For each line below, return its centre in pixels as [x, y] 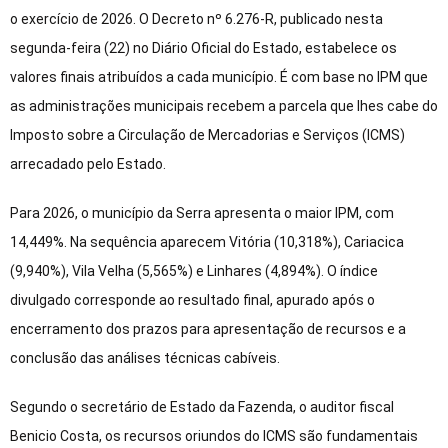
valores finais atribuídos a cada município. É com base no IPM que [219, 77]
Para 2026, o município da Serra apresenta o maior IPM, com [202, 213]
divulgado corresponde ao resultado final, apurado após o [192, 300]
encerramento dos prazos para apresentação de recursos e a [208, 329]
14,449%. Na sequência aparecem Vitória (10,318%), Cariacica [207, 242]
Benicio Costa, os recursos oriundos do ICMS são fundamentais [214, 436]
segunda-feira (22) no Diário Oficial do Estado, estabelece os [203, 48]
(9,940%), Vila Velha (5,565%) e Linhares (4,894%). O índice [194, 271]
